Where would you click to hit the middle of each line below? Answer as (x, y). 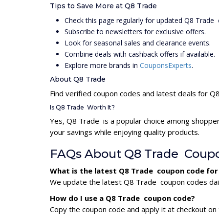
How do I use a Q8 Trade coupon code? (122, 198)
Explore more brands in (102, 66)
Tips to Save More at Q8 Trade (104, 6)
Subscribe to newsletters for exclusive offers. (135, 32)
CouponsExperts (166, 66)
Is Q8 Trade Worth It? (82, 108)
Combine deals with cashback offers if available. (140, 54)
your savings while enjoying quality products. (125, 132)
